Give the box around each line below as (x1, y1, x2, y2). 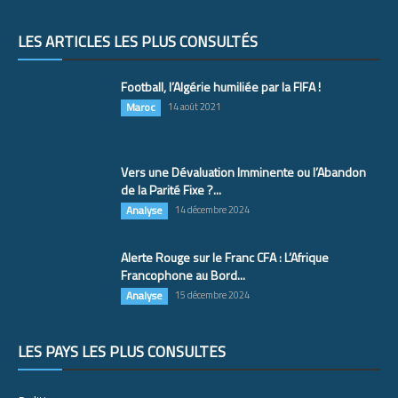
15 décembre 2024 (175, 287, 250, 302)
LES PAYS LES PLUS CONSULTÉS (18, 339, 226, 363)
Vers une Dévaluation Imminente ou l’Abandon (121, 162, 366, 181)
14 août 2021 (168, 99, 221, 114)
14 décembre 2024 (175, 202, 250, 217)
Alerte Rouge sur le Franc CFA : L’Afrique (121, 247, 329, 267)
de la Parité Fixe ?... (121, 179, 221, 199)
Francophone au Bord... (121, 265, 245, 284)
